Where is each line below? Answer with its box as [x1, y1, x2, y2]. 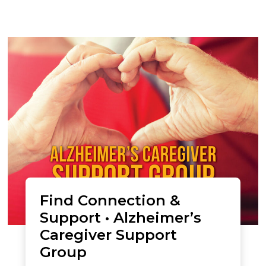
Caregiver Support [40, 225, 177, 243]
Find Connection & [40, 191, 180, 209]
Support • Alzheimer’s [40, 208, 201, 226]
